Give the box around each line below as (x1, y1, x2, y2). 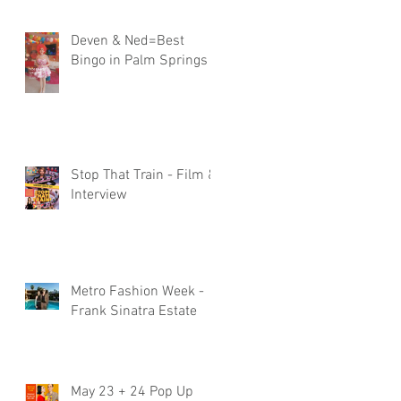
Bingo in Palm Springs (71, 51, 208, 70)
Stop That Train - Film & (71, 166, 217, 184)
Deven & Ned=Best (71, 31, 184, 50)
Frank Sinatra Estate (71, 302, 197, 320)
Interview (71, 185, 127, 204)
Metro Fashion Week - (71, 282, 204, 301)
